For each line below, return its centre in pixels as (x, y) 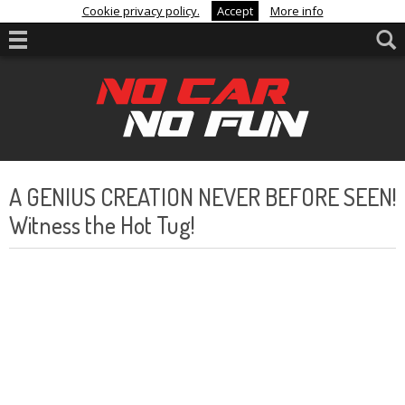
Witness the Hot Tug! (102, 225)
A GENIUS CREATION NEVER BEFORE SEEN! (202, 197)
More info (297, 11)
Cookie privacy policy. (141, 11)
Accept (235, 11)
